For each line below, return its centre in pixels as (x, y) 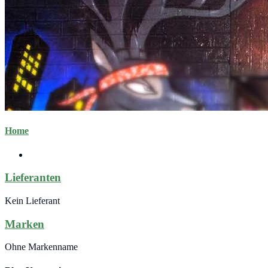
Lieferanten (33, 178)
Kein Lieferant (32, 200)
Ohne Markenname (41, 247)
